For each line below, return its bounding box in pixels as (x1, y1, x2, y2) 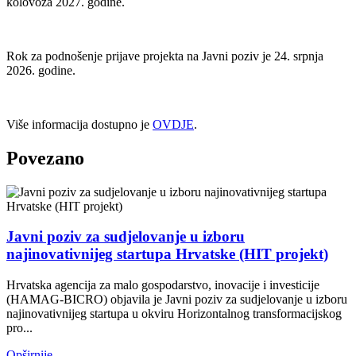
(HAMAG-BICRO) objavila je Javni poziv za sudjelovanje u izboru (6, 292, 347, 306)
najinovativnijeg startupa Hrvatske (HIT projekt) (6, 246, 328, 263)
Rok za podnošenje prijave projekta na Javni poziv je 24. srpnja (6, 48, 323, 63)
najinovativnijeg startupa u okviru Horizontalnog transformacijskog (6, 306, 342, 320)
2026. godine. (6, 63, 75, 77)
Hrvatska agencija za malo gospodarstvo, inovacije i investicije (6, 277, 319, 292)
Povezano (6, 147, 84, 168)
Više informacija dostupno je (6, 117, 153, 131)
